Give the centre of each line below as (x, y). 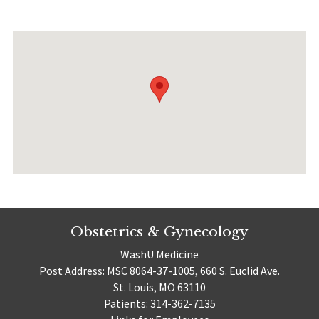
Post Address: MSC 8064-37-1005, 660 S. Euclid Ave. (159, 271)
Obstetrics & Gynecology (159, 231)
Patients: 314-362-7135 (159, 304)
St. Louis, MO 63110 (159, 287)
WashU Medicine (159, 255)
